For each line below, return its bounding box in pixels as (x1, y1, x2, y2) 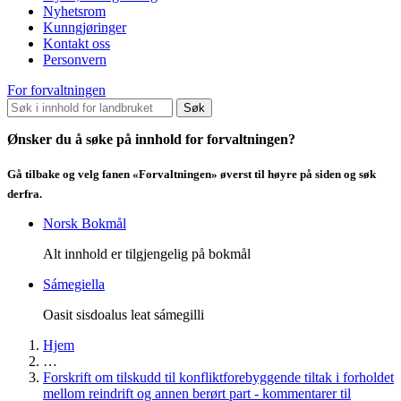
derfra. (7, 187, 45, 201)
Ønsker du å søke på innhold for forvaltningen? (7, 131, 295, 147)
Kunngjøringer (43, 19, 126, 35)
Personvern (43, 51, 107, 67)
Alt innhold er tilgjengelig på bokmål (43, 246, 251, 262)
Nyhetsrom (43, 3, 106, 19)
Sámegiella (43, 277, 105, 293)
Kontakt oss (43, 35, 110, 51)
